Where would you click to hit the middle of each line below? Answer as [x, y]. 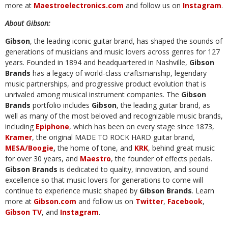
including [20, 126]
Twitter [149, 201]
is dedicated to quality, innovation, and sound [133, 169]
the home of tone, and [95, 148]
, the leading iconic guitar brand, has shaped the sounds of [126, 41]
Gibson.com [55, 201]
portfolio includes [61, 105]
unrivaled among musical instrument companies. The [93, 94]
